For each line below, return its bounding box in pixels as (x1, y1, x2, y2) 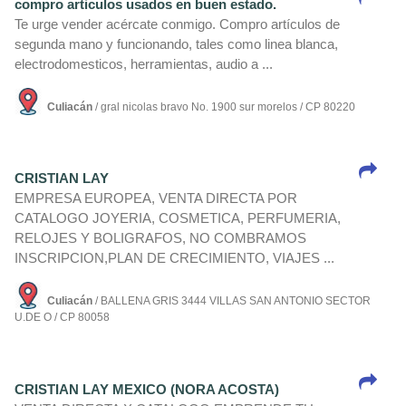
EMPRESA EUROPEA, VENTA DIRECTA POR (14, 190, 297, 207)
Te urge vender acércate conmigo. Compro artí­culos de (14, 16, 340, 33)
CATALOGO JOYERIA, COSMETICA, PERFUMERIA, (14, 210, 341, 227)
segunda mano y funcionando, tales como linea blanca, (14, 36, 338, 53)
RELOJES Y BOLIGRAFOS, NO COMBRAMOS (14, 230, 306, 246)
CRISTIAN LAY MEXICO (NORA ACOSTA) (14, 381, 279, 397)
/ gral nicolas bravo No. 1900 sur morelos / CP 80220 (92, 101, 355, 114)
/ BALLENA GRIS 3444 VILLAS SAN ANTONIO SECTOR (92, 295, 371, 308)
